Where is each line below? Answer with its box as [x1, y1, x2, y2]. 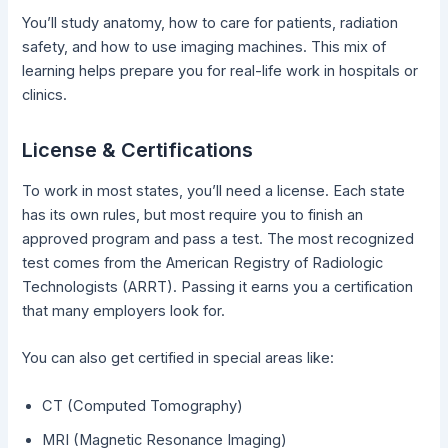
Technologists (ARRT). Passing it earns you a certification [22, 278, 414, 297]
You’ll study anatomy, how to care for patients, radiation [22, 14, 399, 33]
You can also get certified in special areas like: [22, 349, 335, 368]
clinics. [22, 86, 68, 105]
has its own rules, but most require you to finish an [22, 206, 364, 225]
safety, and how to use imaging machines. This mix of [22, 38, 387, 57]
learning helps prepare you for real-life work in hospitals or [22, 62, 419, 81]
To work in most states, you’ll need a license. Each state [22, 182, 406, 201]
